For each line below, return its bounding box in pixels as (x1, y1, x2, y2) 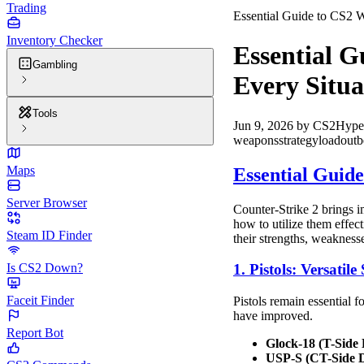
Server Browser (6, 196, 87, 210)
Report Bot (6, 326, 63, 340)
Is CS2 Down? (6, 261, 83, 275)
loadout (318, 132, 357, 147)
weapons (233, 132, 279, 147)
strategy (279, 132, 318, 147)
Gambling (32, 58, 77, 71)
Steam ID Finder (6, 228, 92, 242)
